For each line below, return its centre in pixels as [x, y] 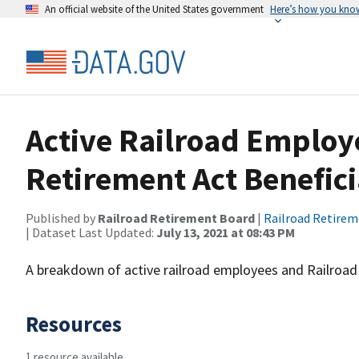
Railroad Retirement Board [176, 218]
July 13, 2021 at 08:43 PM [226, 232]
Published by [62, 218]
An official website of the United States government [154, 9]
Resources [74, 324]
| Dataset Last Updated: [91, 232]
